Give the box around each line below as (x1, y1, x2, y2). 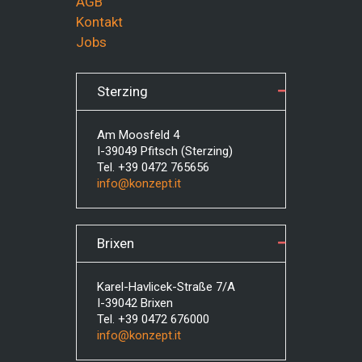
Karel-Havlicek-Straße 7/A (97, 279, 235, 294)
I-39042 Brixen (97, 295, 173, 310)
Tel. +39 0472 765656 (97, 159, 209, 175)
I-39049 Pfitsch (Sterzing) (97, 143, 233, 158)
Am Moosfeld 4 (97, 127, 179, 142)
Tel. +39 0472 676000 (97, 311, 209, 326)
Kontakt (76, 13, 123, 30)
